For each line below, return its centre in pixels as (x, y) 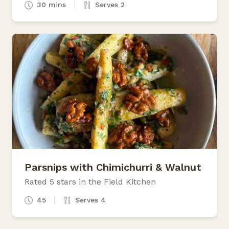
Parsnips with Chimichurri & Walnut (113, 167)
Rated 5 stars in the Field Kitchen (90, 181)
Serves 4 (90, 200)
